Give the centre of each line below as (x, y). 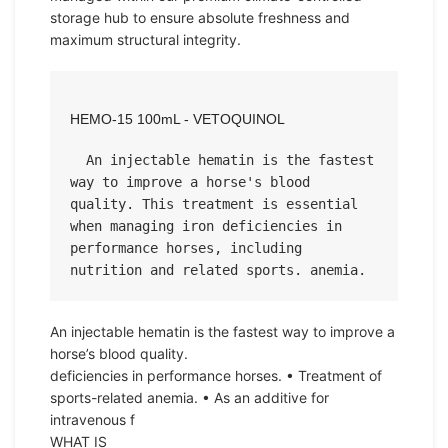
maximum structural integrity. (145, 39)
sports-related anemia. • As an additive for (189, 397)
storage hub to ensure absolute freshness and (200, 17)
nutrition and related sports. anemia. (218, 270)
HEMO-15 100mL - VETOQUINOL (177, 119)
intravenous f (92, 419)
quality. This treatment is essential (214, 204)
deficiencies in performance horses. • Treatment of (216, 375)
